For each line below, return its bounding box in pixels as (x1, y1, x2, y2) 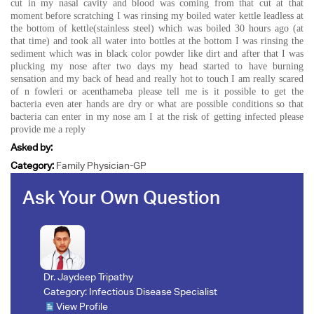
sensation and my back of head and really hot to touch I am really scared (11, 74, 303, 84)
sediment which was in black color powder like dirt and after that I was (11, 48, 303, 59)
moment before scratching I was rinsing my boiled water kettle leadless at (11, 11, 303, 21)
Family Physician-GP (56, 160, 146, 171)
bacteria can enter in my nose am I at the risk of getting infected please (11, 111, 303, 122)
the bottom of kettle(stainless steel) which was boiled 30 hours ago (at (11, 23, 303, 34)
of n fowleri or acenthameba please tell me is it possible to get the (11, 86, 303, 97)
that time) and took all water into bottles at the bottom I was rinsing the (11, 36, 303, 46)
